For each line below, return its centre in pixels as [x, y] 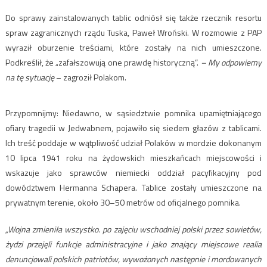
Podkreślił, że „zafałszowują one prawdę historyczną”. [102, 62]
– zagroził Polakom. [90, 77]
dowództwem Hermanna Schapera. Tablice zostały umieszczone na [133, 187]
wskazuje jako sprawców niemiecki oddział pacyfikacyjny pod [133, 172]
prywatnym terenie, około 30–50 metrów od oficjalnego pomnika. [123, 202]
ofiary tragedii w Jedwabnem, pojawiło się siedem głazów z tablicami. [133, 128]
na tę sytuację [30, 77]
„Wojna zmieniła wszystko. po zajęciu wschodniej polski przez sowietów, [133, 229]
